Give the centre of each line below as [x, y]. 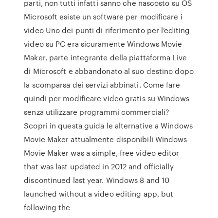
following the [47, 207]
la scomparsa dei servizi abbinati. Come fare [102, 85]
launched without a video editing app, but [99, 194]
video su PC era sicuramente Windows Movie [103, 44]
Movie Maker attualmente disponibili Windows [106, 139]
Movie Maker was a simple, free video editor [102, 153]
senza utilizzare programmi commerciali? [97, 112]
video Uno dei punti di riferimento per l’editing [107, 30]
